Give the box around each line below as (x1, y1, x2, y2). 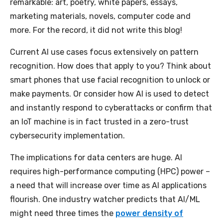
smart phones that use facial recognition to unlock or (10, 75, 210, 85)
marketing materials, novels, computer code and (10, 11, 191, 21)
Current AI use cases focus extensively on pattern (10, 47, 199, 57)
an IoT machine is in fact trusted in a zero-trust (10, 117, 189, 126)
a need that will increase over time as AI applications (10, 181, 207, 190)
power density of (115, 209, 183, 218)
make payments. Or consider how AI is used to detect (10, 89, 209, 99)
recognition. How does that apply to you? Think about (10, 61, 211, 71)
